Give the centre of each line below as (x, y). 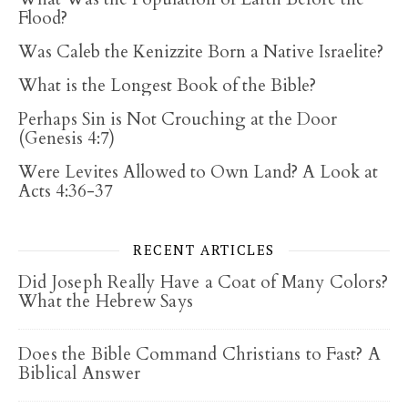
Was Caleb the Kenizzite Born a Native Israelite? (201, 52)
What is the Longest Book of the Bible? (167, 86)
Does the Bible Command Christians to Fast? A (199, 354)
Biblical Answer (79, 373)
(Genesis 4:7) (66, 138)
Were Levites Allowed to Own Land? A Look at (198, 172)
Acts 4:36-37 (66, 191)
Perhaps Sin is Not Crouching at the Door (178, 119)
